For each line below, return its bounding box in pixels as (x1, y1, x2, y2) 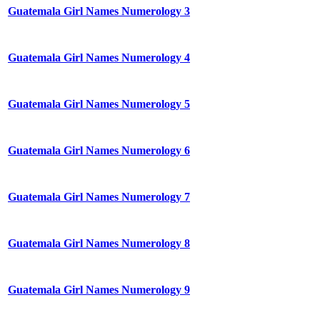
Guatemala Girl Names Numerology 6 (8, 144, 190, 157)
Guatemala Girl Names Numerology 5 (8, 98, 190, 111)
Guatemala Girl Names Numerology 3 (8, 5, 190, 18)
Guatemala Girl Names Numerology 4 (8, 51, 190, 64)
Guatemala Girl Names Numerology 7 (8, 191, 190, 204)
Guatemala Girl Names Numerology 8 (8, 237, 190, 250)
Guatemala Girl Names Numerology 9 (8, 284, 190, 296)
